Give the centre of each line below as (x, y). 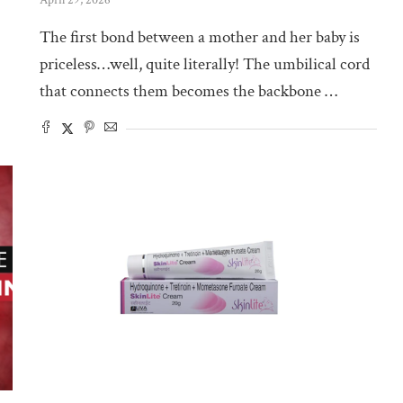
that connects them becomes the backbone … (189, 91)
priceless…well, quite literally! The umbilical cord (205, 64)
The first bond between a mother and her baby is (200, 37)
